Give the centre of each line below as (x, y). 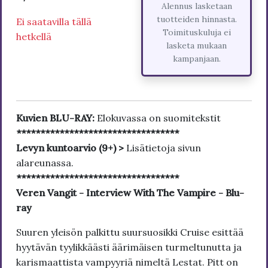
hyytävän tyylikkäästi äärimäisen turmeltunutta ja (129, 247)
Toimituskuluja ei (197, 32)
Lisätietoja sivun (164, 147)
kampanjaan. (197, 58)
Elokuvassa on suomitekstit (159, 118)
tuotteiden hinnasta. (197, 19)
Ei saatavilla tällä (54, 21)
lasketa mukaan (197, 45)
